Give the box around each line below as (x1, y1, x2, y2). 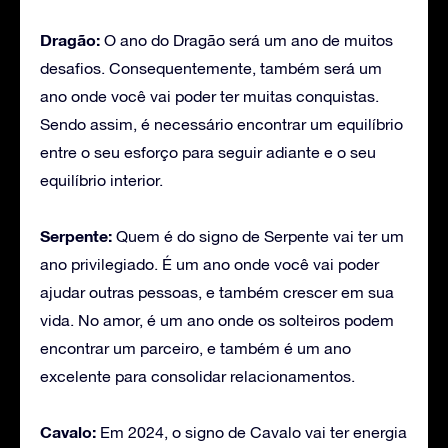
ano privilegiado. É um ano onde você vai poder (40, 255, 379, 274)
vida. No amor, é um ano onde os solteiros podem (40, 311, 394, 330)
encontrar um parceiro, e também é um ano (40, 339, 351, 358)
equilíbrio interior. (40, 171, 163, 190)
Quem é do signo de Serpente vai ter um (112, 227, 404, 246)
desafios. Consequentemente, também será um (40, 59, 382, 78)
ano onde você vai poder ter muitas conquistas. (40, 87, 379, 106)
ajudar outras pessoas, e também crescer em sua (40, 283, 394, 302)
